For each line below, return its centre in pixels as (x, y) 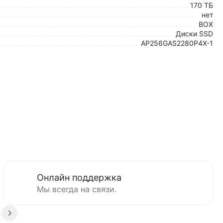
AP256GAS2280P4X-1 (177, 43)
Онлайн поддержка (79, 177)
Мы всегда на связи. (76, 189)
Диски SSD (194, 34)
